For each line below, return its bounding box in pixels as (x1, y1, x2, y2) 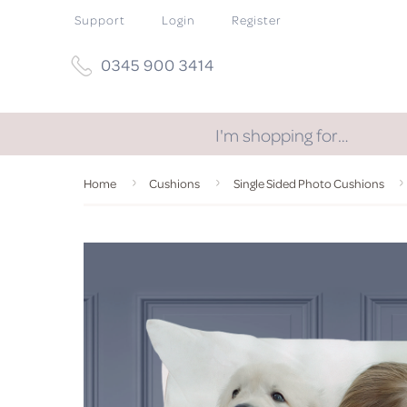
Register (232, 12, 282, 27)
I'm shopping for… (215, 124, 349, 145)
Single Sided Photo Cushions (233, 175, 384, 191)
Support (74, 12, 125, 27)
